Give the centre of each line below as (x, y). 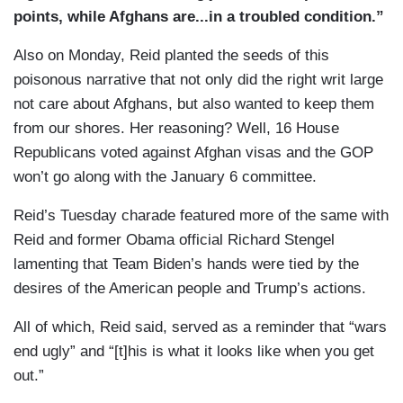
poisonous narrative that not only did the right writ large (198, 80)
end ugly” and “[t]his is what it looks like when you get (194, 352)
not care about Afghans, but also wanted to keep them (194, 104)
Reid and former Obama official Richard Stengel (174, 240)
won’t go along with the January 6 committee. (165, 177)
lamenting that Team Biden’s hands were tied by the (186, 264)
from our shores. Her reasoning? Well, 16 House (176, 129)
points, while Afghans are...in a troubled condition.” (199, 17)
